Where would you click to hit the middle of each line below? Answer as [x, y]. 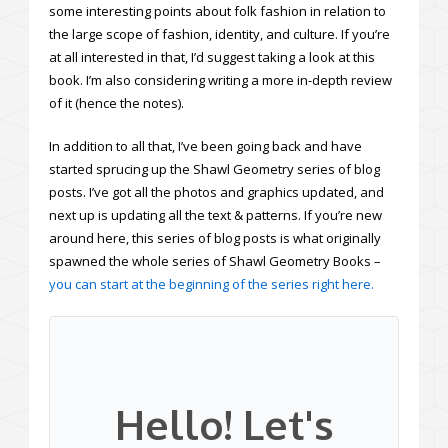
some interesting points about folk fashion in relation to [217, 11]
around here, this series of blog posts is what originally [215, 238]
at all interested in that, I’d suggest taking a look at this [212, 57]
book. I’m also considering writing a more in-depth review [220, 80]
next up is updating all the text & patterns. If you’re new [215, 215]
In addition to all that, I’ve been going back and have [205, 146]
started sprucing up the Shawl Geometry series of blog [214, 169]
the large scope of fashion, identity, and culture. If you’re [219, 34]
